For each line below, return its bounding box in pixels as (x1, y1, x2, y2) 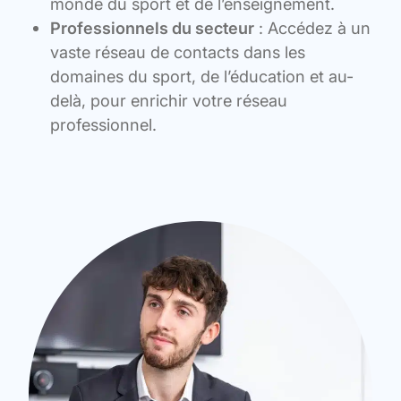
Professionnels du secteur (50, 17, 254, 38)
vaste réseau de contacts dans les (50, 41, 305, 62)
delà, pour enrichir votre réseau (50, 90, 287, 110)
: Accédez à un (254, 17, 371, 38)
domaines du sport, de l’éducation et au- (50, 65, 354, 86)
